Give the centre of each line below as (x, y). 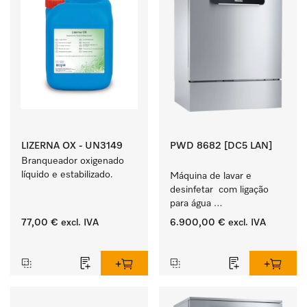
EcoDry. (186, 245)
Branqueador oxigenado (73, 161)
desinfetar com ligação (219, 190)
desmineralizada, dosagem (226, 217)
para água (191, 204)
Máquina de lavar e (211, 176)
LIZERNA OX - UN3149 (72, 146)
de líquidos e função (213, 231)
